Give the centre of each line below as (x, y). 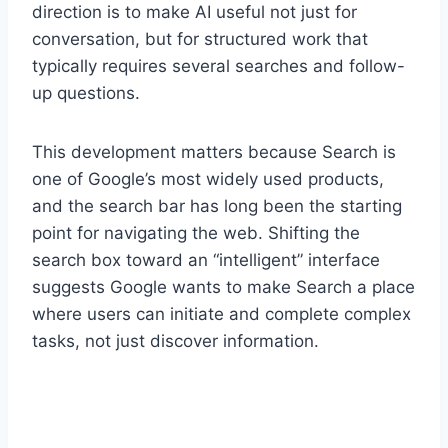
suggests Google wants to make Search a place (223, 286)
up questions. (86, 92)
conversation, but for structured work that (200, 38)
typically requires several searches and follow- (218, 65)
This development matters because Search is (214, 151)
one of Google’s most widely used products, (208, 178)
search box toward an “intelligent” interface (206, 259)
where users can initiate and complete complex (221, 313)
